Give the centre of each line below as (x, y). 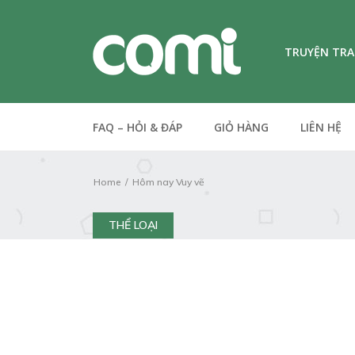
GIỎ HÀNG (241, 127)
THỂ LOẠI (133, 225)
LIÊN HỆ (321, 127)
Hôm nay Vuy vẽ (168, 182)
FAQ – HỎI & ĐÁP (137, 127)
